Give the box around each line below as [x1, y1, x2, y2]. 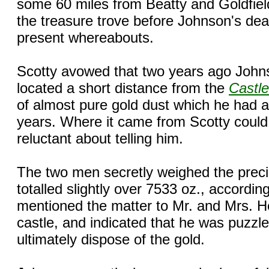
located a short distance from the [17, 79, 229, 96]
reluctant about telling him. [17, 130, 183, 147]
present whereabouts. [17, 29, 154, 46]
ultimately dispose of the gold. [17, 231, 205, 247]
